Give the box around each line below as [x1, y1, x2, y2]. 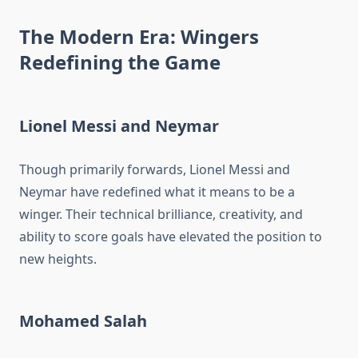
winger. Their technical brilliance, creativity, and [19, 205, 303, 224]
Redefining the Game [19, 49, 221, 76]
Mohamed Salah [19, 310, 147, 332]
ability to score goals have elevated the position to [19, 228, 322, 246]
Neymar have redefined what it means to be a [19, 183, 295, 201]
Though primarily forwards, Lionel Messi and [19, 161, 290, 179]
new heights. [19, 250, 97, 268]
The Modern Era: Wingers [19, 23, 259, 50]
